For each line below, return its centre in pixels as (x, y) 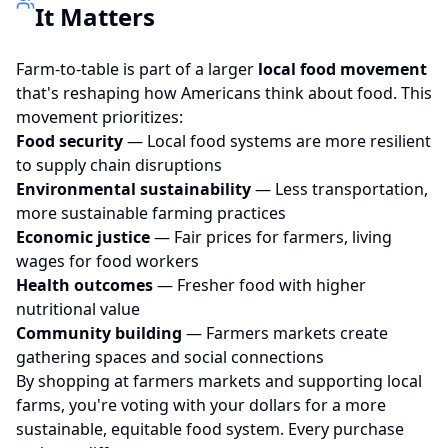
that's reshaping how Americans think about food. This (224, 93)
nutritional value (78, 309)
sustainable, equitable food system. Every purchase (210, 429)
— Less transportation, (339, 189)
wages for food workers (107, 261)
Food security (69, 141)
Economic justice (83, 237)
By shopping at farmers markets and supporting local (219, 381)
